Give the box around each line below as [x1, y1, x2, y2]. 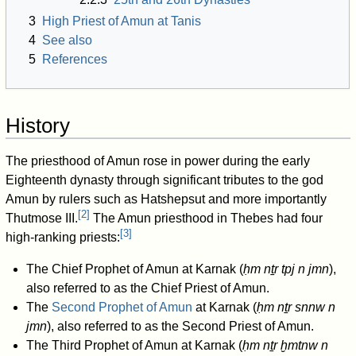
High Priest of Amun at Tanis [42, 14, 202, 29]
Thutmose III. [6, 211, 79, 226]
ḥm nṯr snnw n [256, 300, 335, 315]
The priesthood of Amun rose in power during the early [6, 154, 311, 168]
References [42, 52, 108, 66]
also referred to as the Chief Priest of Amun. [25, 281, 269, 296]
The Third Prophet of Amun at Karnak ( [25, 339, 242, 353]
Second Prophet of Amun [51, 300, 192, 315]
